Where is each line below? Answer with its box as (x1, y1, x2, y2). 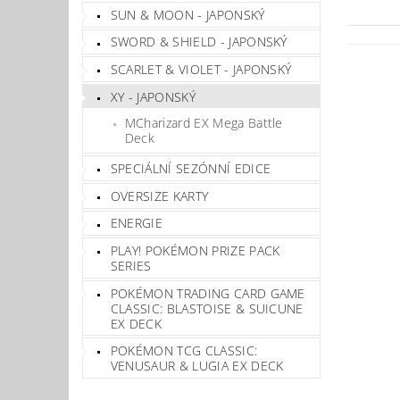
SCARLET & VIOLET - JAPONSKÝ (110, 60, 292, 78)
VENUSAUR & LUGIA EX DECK (110, 357, 284, 375)
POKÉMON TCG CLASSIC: (110, 342, 258, 360)
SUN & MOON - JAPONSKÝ (110, 5, 265, 23)
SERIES (110, 256, 152, 274)
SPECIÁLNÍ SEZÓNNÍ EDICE (110, 160, 271, 178)
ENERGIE (110, 214, 163, 232)
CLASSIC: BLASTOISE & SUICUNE (110, 299, 304, 317)
